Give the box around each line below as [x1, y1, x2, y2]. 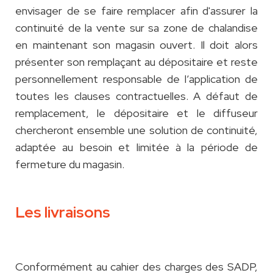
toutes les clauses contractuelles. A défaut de [15, 89, 258, 104]
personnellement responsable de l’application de [15, 72, 258, 87]
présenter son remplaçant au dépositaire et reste [15, 55, 258, 69]
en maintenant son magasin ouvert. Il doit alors [15, 38, 258, 52]
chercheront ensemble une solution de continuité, [15, 123, 258, 138]
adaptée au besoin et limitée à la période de [15, 140, 258, 155]
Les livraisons [15, 202, 110, 223]
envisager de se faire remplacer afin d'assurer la [15, 4, 258, 18]
